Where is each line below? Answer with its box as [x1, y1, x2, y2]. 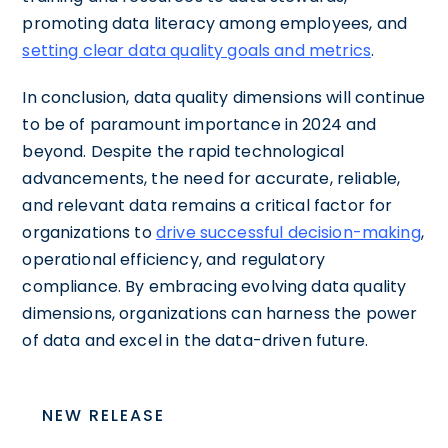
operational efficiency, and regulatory [22, 247, 326, 271]
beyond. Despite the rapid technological [22, 139, 345, 163]
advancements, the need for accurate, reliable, [22, 166, 401, 190]
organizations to [22, 220, 156, 244]
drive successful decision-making [155, 220, 421, 244]
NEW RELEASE [42, 403, 166, 427]
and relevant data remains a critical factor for [22, 193, 393, 217]
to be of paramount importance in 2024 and [22, 112, 377, 136]
